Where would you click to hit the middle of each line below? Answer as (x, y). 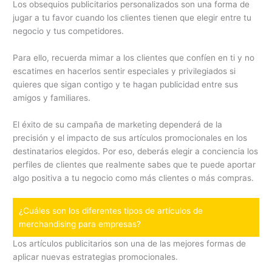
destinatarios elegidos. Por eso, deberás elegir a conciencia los (136, 151)
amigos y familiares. (52, 98)
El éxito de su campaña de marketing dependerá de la (118, 125)
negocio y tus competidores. (69, 31)
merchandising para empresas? (80, 224)
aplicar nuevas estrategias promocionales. (96, 257)
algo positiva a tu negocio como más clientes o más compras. (134, 178)
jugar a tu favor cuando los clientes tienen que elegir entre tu (132, 18)
